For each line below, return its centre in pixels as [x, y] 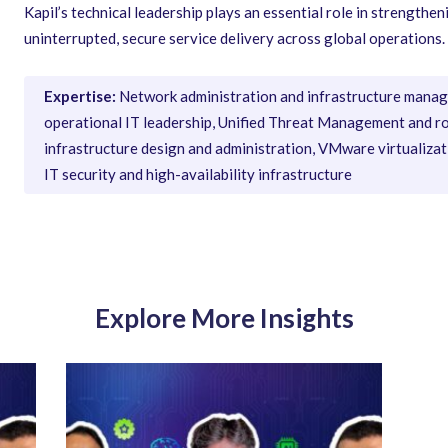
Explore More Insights [224, 318]
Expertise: [80, 96]
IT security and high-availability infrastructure [198, 174]
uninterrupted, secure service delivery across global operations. [234, 38]
